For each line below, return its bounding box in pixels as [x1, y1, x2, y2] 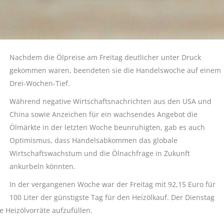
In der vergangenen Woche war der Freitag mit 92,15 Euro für [9, 179, 215, 189]
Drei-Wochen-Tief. [9, 78, 70, 88]
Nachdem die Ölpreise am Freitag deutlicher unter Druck [9, 52, 201, 62]
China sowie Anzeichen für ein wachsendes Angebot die [9, 109, 197, 119]
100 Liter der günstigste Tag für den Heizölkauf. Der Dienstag [9, 192, 214, 202]
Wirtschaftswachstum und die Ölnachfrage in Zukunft [9, 148, 190, 158]
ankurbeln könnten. [9, 161, 75, 171]
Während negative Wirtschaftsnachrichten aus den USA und [9, 96, 211, 106]
